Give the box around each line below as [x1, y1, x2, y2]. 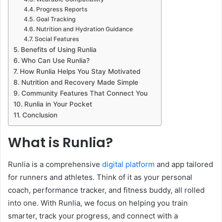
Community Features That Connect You [21, 89, 148, 97]
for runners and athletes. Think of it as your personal [8, 172, 192, 182]
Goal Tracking [36, 15, 76, 23]
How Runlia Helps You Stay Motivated [19, 67, 140, 75]
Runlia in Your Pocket [24, 100, 92, 108]
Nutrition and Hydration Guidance [36, 25, 133, 33]
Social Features [34, 35, 79, 43]
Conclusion [22, 111, 57, 119]
